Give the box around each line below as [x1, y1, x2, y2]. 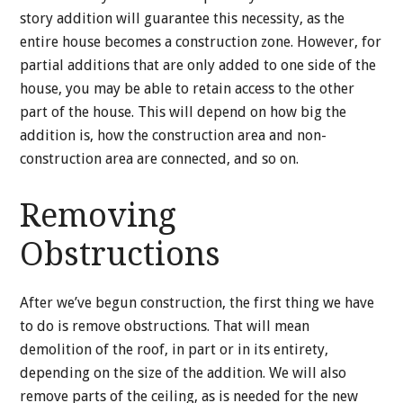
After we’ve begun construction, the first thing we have [20, 294, 375, 311]
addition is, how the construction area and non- [20, 127, 327, 144]
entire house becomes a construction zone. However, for [20, 33, 382, 50]
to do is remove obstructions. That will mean [20, 318, 310, 335]
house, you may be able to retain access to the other [20, 80, 355, 97]
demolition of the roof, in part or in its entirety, [20, 341, 329, 358]
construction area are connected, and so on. [20, 150, 300, 167]
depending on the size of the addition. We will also [20, 364, 347, 381]
